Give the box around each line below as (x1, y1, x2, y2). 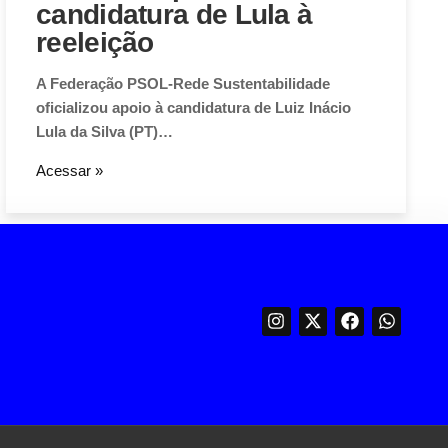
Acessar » (36, 162, 103, 180)
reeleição (36, 27, 154, 59)
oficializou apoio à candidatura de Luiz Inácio (36, 99, 351, 117)
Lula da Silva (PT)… (36, 123, 173, 141)
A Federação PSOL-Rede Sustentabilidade (36, 75, 330, 93)
